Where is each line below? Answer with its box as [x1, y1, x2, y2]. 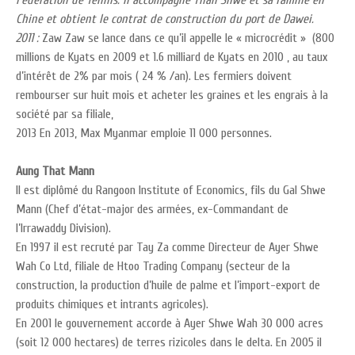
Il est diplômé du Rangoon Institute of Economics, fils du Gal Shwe [16, 183, 326, 197]
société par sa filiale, [16, 107, 113, 121]
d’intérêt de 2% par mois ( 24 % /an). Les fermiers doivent [16, 69, 292, 83]
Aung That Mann [16, 164, 94, 178]
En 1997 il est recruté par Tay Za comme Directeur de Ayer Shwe [16, 240, 319, 254]
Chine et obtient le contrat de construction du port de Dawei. [16, 12, 317, 26]
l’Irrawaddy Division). [16, 221, 111, 235]
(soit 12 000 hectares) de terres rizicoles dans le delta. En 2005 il [16, 335, 322, 349]
